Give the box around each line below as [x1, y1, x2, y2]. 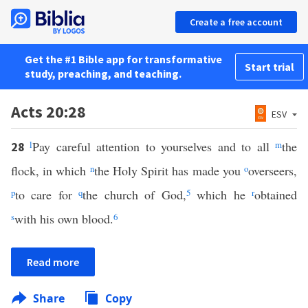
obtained [254, 186, 298, 203]
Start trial [245, 60, 294, 74]
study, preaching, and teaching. [25, 67, 181, 80]
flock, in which [11, 162, 90, 179]
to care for [15, 186, 79, 203]
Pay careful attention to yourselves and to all [32, 138, 276, 155]
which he [190, 186, 252, 203]
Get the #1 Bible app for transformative [25, 52, 222, 66]
